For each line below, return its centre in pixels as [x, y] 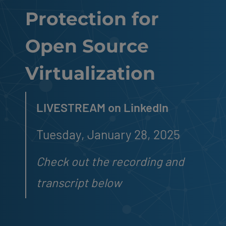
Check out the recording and [110, 161]
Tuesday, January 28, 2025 [108, 134]
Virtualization [90, 73]
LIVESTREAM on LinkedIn [102, 107]
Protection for [92, 18]
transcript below [79, 182]
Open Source [87, 46]
